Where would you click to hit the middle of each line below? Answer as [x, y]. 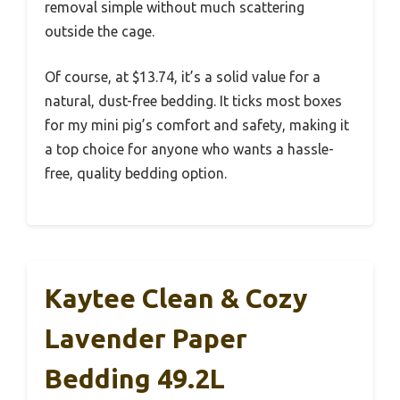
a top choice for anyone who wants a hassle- [189, 150]
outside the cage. [100, 32]
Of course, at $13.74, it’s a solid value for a [183, 77]
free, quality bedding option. [136, 174]
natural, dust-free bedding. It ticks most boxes [193, 101]
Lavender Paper [146, 339]
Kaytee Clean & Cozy [176, 299]
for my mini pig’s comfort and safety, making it [197, 125]
